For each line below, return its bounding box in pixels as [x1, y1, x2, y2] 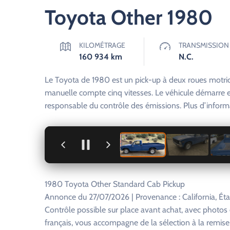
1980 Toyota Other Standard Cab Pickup [45, 179, 185, 189]
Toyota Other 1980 [45, 5, 213, 30]
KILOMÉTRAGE [79, 41, 125, 50]
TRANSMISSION [178, 41, 229, 50]
